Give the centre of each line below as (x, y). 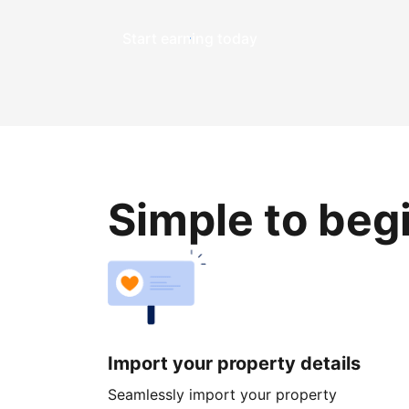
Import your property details (234, 363)
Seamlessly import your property (222, 394)
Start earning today (190, 38)
